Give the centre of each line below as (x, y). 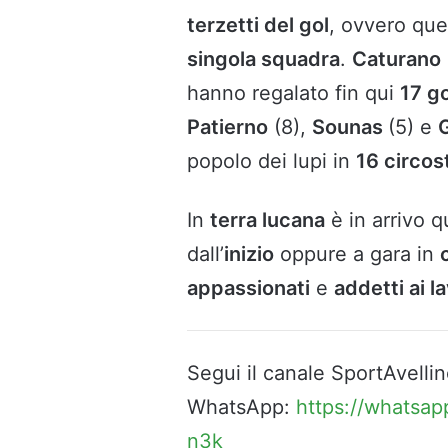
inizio (249, 254)
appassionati (248, 288)
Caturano (396, 59)
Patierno (227, 127)
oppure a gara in (357, 254)
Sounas (350, 127)
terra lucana (267, 220)
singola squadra (263, 59)
